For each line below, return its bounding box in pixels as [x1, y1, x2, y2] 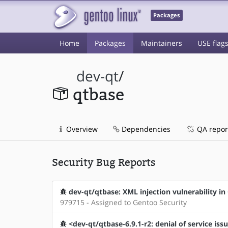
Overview [64, 124, 98, 134]
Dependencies [120, 124, 170, 134]
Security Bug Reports [52, 156, 155, 168]
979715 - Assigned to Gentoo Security [60, 197, 187, 207]
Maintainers [141, 38, 182, 48]
